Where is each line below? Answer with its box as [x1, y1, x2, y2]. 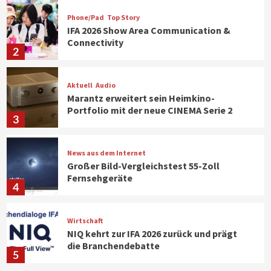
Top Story [107, 12, 140, 22]
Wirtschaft [67, 215, 103, 225]
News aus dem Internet [67, 148, 146, 157]
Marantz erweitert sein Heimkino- [67, 91, 215, 104]
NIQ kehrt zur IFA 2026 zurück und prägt [67, 227, 238, 240]
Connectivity [67, 36, 124, 48]
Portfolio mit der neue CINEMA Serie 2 [67, 103, 233, 116]
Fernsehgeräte [67, 171, 133, 184]
